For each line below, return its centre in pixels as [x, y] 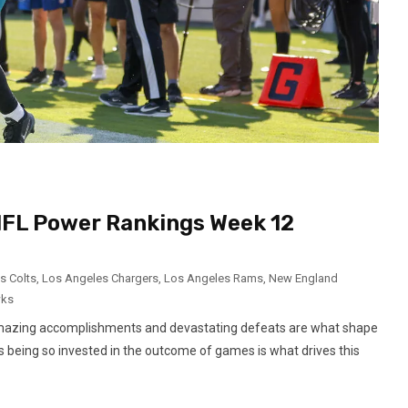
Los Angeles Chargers [100, 279]
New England [303, 279]
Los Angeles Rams [214, 279]
